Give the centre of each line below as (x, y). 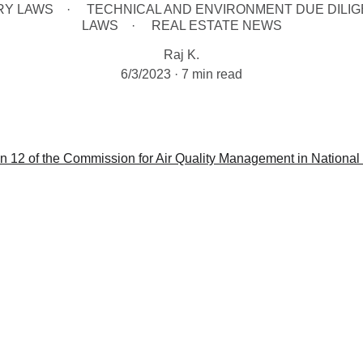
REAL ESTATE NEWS (216, 26)
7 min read (212, 74)
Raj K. (181, 55)
